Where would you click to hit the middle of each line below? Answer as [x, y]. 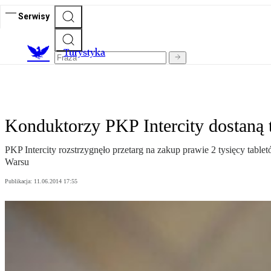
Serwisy [34, 16]
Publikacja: [19, 181]
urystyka [87, 53]
